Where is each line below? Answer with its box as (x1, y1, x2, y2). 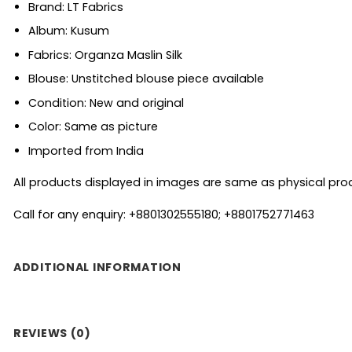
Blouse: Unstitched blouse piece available (27, 71, 264, 87)
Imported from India (27, 142, 144, 159)
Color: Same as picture (27, 119, 158, 135)
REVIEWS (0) (13, 325, 91, 342)
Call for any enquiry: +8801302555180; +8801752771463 (13, 206, 314, 222)
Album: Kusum (27, 23, 109, 39)
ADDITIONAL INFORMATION (13, 259, 181, 276)
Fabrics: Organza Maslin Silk (27, 46, 182, 63)
